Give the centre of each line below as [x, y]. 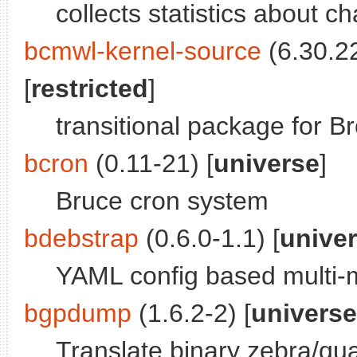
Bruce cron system [162, 201]
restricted [90, 89]
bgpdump [78, 314]
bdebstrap [81, 239]
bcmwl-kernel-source [143, 51]
